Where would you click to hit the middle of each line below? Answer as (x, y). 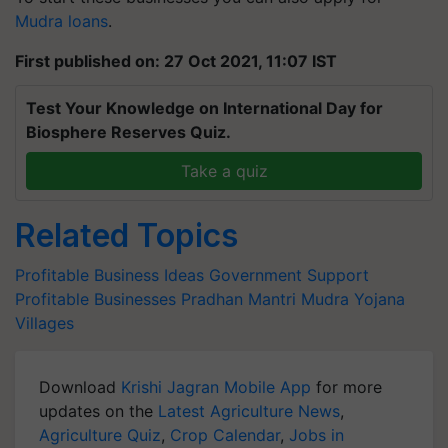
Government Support (289, 274)
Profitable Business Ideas (109, 274)
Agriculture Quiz (100, 434)
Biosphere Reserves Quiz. (128, 131)
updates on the (98, 410)
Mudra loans (61, 20)
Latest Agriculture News (249, 410)
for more (346, 386)
